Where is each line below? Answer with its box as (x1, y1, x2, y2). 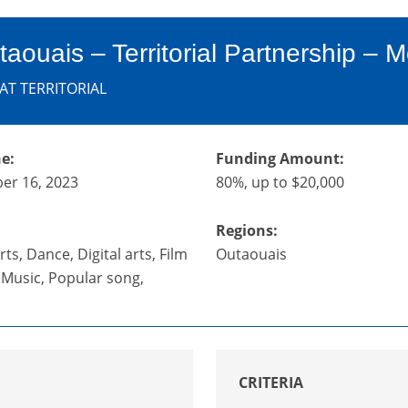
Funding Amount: (215, 148, 344, 169)
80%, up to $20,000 (215, 172, 344, 193)
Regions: (215, 220, 278, 241)
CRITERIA (238, 372, 303, 393)
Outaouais (215, 244, 287, 265)
